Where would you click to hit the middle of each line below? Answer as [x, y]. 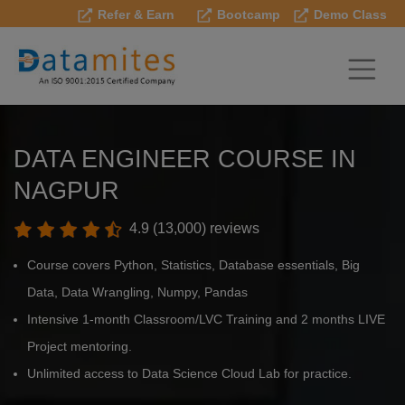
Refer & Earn [134, 14]
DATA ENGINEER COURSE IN [185, 159]
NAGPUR [66, 190]
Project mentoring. [80, 347]
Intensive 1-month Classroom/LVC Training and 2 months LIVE [206, 320]
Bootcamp [247, 14]
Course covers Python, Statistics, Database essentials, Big [193, 265]
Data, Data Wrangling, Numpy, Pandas [137, 292]
